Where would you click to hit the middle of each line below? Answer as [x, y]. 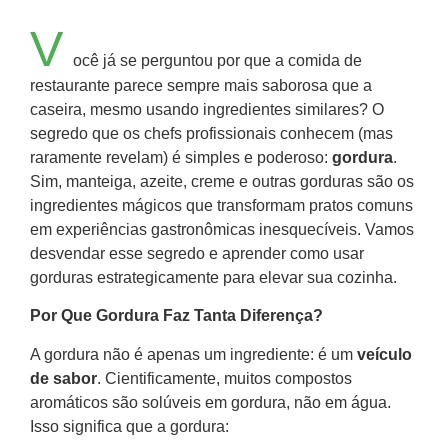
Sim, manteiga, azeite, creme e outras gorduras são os [222, 181]
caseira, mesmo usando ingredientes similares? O [207, 109]
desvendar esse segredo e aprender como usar [197, 253]
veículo [384, 354]
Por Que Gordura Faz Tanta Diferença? [176, 316]
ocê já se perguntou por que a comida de [217, 60]
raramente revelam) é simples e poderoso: [181, 157]
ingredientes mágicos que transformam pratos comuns [221, 205]
